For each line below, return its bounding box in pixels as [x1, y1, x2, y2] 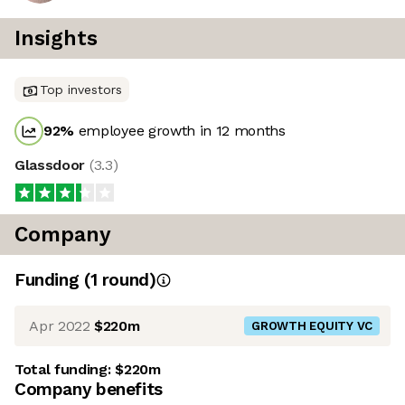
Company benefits [14, 379, 163, 400]
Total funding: [14, 361, 116, 379]
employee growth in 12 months [74, 122, 286, 140]
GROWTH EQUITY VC [251, 319, 372, 334]
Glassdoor [14, 156, 89, 174]
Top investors [40, 82, 122, 98]
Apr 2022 [29, 316, 90, 334]
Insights [14, 26, 98, 52]
